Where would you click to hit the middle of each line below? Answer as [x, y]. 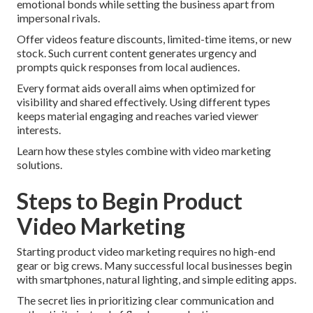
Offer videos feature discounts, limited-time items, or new [154, 39]
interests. [39, 130]
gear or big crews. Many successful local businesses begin [154, 265]
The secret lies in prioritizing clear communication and [145, 300]
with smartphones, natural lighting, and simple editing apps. [156, 279]
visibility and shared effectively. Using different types [144, 102]
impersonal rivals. [58, 18]
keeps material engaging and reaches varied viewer [138, 116]
